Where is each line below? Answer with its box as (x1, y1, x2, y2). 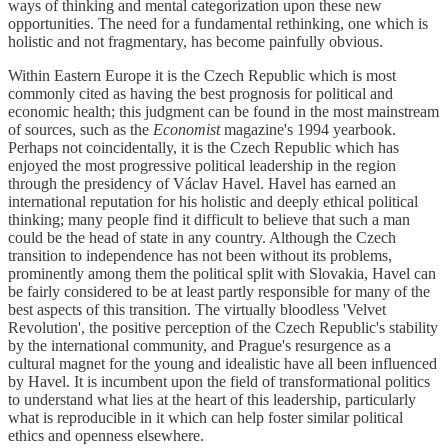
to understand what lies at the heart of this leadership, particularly (8, 391, 416, 409)
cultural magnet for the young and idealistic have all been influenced (8, 355, 437, 373)
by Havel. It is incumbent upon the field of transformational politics (8, 373, 430, 391)
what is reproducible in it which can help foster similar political (8, 409, 403, 427)
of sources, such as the (8, 121, 153, 139)
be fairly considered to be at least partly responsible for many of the (8, 283, 430, 301)
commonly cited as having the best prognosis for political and (8, 85, 393, 103)
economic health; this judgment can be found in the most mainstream (8, 103, 439, 121)
